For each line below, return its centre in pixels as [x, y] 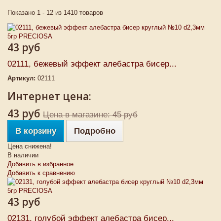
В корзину [36, 131]
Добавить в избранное [40, 164]
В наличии [23, 155]
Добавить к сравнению [41, 173]
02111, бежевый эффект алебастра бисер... [92, 64]
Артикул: [21, 78]
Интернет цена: [49, 96]
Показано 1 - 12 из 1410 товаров [55, 13]
